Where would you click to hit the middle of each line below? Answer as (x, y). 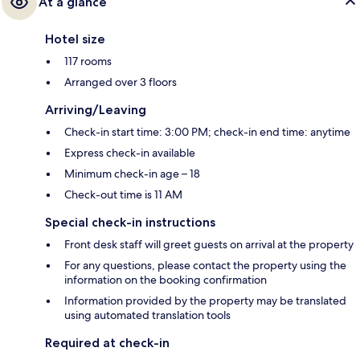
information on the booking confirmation (166, 279)
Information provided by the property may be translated (205, 300)
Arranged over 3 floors (121, 82)
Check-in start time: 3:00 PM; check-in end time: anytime (207, 131)
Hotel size (75, 39)
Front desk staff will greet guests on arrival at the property (209, 244)
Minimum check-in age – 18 (132, 173)
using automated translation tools (147, 315)
